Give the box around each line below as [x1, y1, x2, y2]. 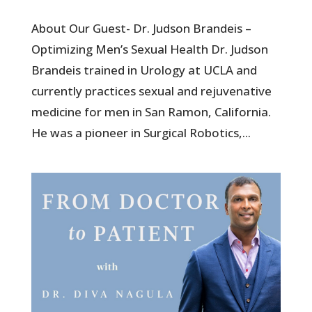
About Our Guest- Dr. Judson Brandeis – [31, 20, 251, 37]
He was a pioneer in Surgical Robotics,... [31, 125, 251, 141]
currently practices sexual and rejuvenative [31, 83, 272, 100]
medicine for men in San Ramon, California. [31, 104, 274, 120]
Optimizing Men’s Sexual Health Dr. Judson [31, 41, 268, 58]
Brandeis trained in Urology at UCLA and [31, 62, 257, 79]
